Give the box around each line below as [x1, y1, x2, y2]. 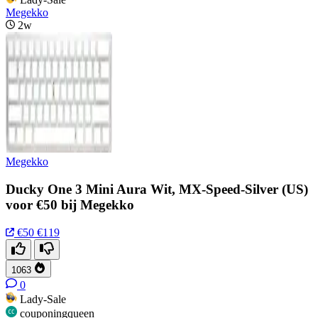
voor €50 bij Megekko [6, 197, 134, 212]
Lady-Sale [20, 292, 66, 305]
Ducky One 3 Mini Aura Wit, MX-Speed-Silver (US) [6, 181, 308, 197]
